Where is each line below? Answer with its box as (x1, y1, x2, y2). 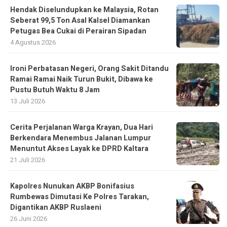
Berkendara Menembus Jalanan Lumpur (10, 132, 151, 143)
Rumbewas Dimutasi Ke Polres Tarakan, (10, 191, 149, 202)
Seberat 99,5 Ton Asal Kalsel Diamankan (10, 15, 150, 26)
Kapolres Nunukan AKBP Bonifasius (10, 180, 134, 192)
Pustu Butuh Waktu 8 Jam (10, 84, 100, 95)
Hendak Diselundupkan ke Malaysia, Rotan (10, 4, 159, 15)
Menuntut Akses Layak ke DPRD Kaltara (10, 143, 148, 154)
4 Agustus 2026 (10, 37, 56, 47)
